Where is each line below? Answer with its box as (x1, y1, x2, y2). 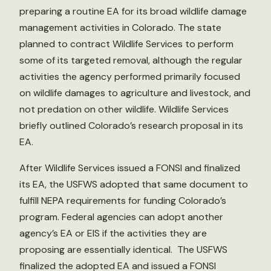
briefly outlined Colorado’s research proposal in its (19, 119, 243, 132)
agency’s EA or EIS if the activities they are (19, 227, 207, 240)
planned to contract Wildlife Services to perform (19, 38, 233, 51)
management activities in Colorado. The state (19, 21, 221, 34)
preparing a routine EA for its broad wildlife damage (19, 5, 247, 18)
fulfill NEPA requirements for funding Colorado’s (19, 194, 226, 207)
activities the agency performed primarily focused (19, 70, 240, 83)
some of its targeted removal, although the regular (19, 54, 243, 67)
